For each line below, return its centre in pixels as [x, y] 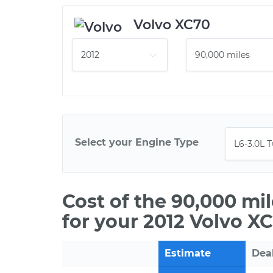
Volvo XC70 [172, 25]
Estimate [188, 253]
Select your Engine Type [137, 142]
